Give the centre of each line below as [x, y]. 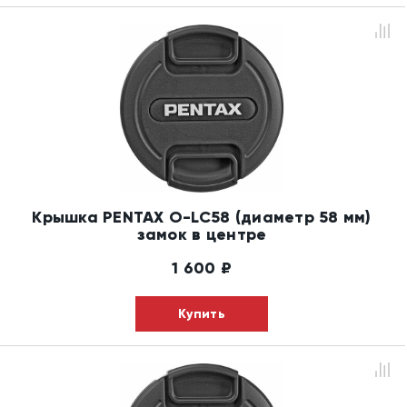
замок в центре [202, 234]
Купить [202, 313]
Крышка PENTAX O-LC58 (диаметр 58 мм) [202, 217]
